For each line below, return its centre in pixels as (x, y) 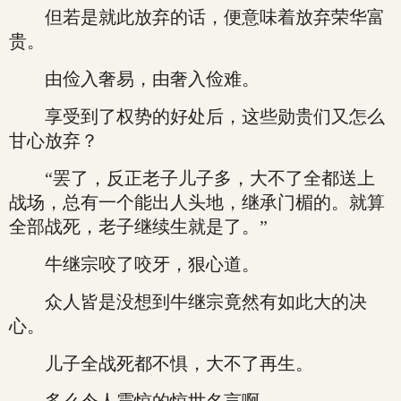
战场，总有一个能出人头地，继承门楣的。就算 (197, 202)
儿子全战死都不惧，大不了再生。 (161, 363)
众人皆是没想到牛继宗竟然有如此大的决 (188, 302)
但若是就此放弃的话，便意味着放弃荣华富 (197, 17)
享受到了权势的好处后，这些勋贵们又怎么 (197, 116)
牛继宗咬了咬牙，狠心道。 (134, 264)
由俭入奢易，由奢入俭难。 (134, 79)
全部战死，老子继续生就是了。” (138, 226)
